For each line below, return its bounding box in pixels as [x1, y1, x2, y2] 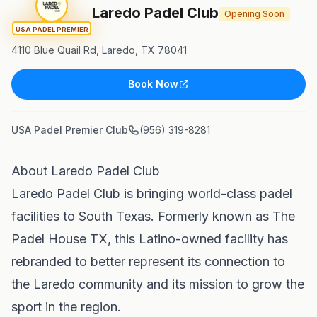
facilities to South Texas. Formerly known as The [11, 209, 295, 224]
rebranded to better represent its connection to [11, 254, 285, 269]
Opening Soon [224, 8, 284, 19]
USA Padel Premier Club [11, 124, 128, 136]
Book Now [127, 78, 178, 90]
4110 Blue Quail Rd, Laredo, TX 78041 [11, 44, 187, 56]
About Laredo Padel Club [11, 163, 160, 178]
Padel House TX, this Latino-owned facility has [11, 231, 288, 246]
